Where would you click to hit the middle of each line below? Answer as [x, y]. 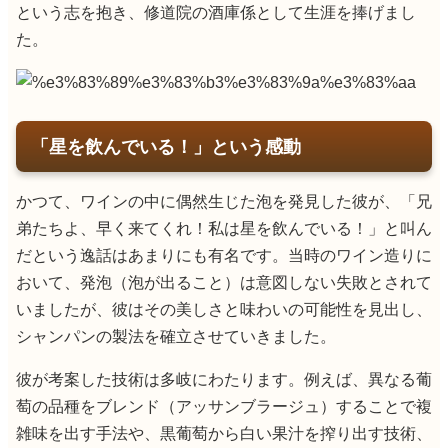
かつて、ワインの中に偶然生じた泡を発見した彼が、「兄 [224, 201]
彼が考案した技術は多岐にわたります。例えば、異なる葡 [224, 379]
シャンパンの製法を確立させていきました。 [176, 336]
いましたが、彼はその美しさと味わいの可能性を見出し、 [224, 309]
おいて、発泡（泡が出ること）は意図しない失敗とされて [224, 282]
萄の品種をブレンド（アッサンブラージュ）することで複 [224, 406]
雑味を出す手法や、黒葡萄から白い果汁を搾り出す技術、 [224, 433]
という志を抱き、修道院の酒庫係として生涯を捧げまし [216, 12]
